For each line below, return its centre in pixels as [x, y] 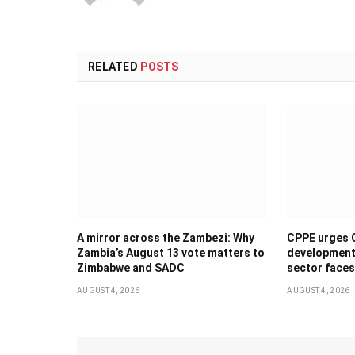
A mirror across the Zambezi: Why [166, 237]
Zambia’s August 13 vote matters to [171, 252]
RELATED [115, 67]
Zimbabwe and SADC [131, 267]
